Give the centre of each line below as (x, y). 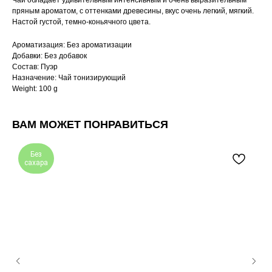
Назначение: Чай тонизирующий (69, 78)
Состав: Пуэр (35, 67)
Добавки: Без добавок (49, 56)
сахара (36, 163)
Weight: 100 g (35, 89)
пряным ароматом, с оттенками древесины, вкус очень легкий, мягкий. (133, 11)
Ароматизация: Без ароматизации (72, 45)
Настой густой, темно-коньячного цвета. (81, 22)
